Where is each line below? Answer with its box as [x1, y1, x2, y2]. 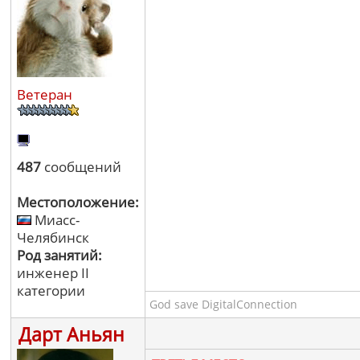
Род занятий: [17, 246, 102, 264]
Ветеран [17, 85, 72, 104]
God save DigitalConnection [149, 297, 297, 312]
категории [17, 281, 85, 300]
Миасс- [31, 211, 80, 229]
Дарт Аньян [18, 321, 125, 347]
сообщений [41, 157, 121, 176]
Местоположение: [17, 193, 139, 211]
